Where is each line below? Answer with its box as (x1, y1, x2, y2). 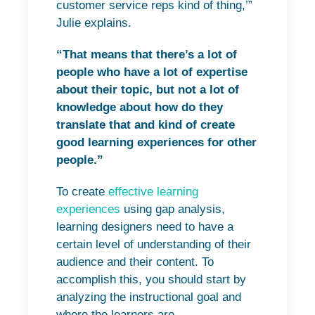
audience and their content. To (56, 255, 214, 269)
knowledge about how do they (56, 100, 223, 114)
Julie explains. (56, 15, 131, 30)
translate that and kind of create (56, 117, 235, 131)
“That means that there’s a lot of (56, 47, 237, 61)
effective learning (108, 184, 198, 198)
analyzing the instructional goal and (56, 290, 241, 304)
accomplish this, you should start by (56, 272, 246, 286)
